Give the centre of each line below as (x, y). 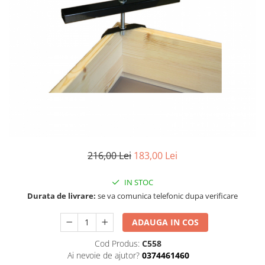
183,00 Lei (156, 155)
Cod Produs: (117, 243)
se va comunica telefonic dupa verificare (167, 195)
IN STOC (138, 182)
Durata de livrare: (62, 195)
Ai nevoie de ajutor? (103, 255)
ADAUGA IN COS (166, 222)
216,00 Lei (109, 155)
